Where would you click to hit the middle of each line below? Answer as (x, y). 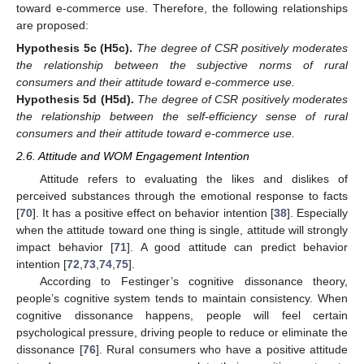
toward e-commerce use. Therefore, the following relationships (182, 9)
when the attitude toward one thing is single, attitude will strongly (182, 230)
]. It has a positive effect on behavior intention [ (153, 212)
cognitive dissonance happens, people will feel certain (182, 315)
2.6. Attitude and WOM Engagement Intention (133, 156)
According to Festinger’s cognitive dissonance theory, (193, 281)
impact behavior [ (65, 247)
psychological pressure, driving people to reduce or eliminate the (182, 332)
